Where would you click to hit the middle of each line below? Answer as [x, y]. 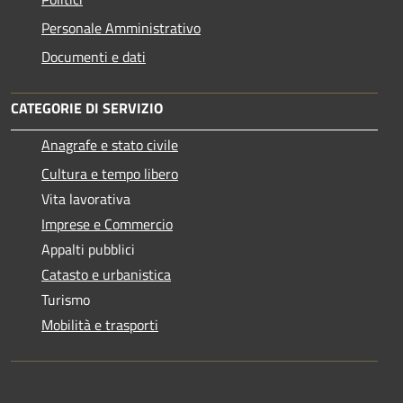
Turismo [66, 299]
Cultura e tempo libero [110, 173]
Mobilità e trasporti [100, 324]
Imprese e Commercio [107, 224]
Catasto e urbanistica [106, 274]
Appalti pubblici [88, 249]
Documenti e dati [94, 56]
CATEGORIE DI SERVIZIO [87, 107]
